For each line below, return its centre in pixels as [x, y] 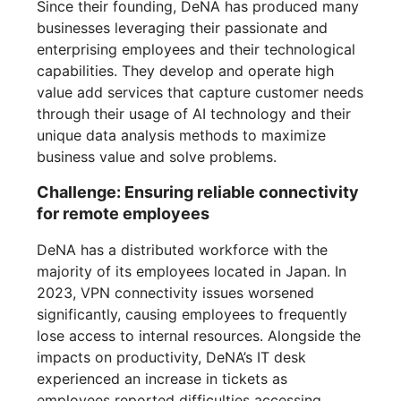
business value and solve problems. [157, 157]
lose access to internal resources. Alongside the [199, 336]
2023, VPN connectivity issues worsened [176, 293]
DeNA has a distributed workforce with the [183, 250]
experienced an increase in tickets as [162, 379]
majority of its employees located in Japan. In [192, 272]
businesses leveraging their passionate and [183, 28]
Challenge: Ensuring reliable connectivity [198, 192]
